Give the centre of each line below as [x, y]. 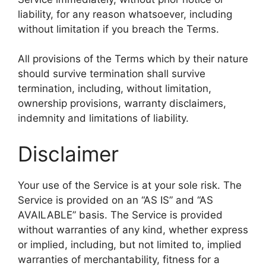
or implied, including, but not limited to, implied [130, 244]
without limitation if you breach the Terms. [118, 29]
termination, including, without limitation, [115, 89]
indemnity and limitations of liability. [103, 118]
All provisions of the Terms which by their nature [133, 59]
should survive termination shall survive [112, 74]
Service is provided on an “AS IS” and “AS [115, 200]
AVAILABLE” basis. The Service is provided [120, 215]
